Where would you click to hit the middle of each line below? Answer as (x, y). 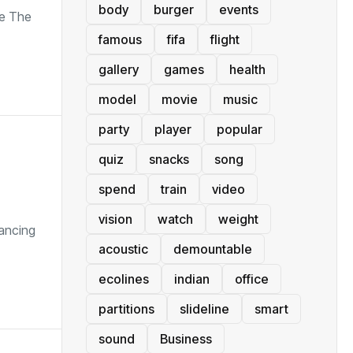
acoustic (123, 249)
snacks (169, 159)
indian (192, 279)
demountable (213, 249)
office (252, 279)
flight (225, 39)
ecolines (124, 279)
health (247, 69)
